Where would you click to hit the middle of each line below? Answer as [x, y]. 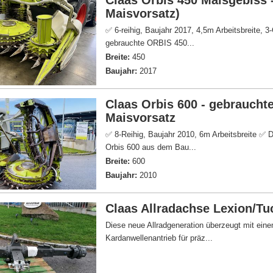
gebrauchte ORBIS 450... [150, 43]
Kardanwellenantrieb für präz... [159, 238]
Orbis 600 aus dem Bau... [151, 147]
